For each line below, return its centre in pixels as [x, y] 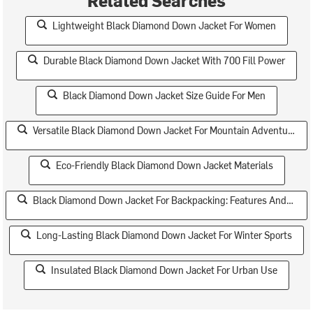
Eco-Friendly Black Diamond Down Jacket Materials [164, 165]
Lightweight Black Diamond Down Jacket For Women [164, 25]
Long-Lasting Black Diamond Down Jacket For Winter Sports [164, 235]
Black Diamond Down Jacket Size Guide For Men [164, 95]
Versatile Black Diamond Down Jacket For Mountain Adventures [161, 130]
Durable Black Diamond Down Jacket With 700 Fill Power [164, 60]
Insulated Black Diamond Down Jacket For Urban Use [164, 270]
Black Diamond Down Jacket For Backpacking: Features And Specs [160, 200]
